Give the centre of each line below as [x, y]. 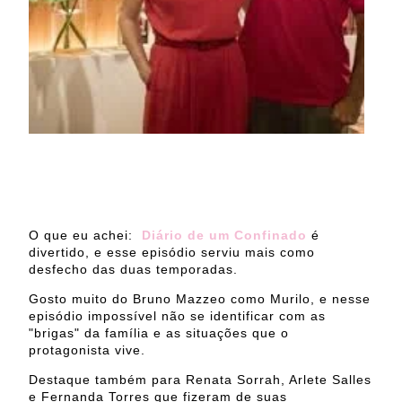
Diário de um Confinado [224, 236]
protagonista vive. [89, 350]
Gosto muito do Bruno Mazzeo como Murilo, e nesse [200, 299]
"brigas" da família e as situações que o [159, 333]
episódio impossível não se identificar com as [177, 316]
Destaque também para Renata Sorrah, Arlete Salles [200, 380]
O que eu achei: [85, 236]
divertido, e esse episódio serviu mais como [172, 253]
